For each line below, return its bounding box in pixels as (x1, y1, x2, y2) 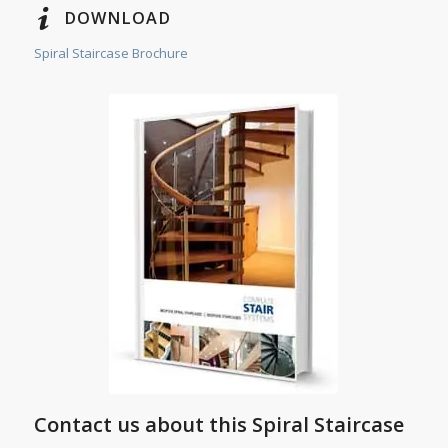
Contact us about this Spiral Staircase (33, 411, 404, 439)
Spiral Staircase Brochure (33, 44, 188, 63)
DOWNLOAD (63, 7, 171, 30)
